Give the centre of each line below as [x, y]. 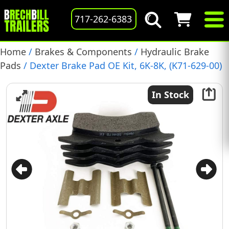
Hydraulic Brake [175, 52]
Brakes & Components [83, 52]
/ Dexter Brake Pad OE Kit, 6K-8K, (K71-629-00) [121, 65]
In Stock [170, 95]
